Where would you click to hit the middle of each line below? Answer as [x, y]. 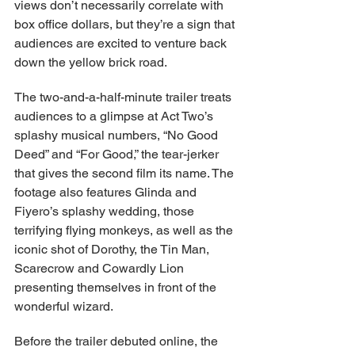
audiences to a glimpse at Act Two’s [115, 116]
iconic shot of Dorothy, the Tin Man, [113, 249]
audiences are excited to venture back [122, 43]
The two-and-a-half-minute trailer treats [124, 97]
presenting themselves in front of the [117, 287]
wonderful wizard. [64, 306]
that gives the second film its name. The [126, 173]
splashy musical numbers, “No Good [118, 135]
